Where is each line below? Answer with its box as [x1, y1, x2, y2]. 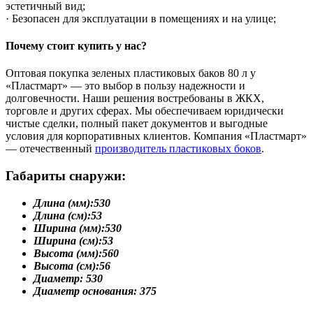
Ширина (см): [34, 234, 102, 247]
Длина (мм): [34, 196, 94, 209]
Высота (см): [34, 259, 99, 272]
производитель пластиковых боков [95, 143, 261, 155]
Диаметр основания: [34, 284, 137, 297]
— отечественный [6, 143, 95, 155]
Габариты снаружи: [6, 168, 126, 184]
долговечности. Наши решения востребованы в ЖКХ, [6, 92, 264, 105]
